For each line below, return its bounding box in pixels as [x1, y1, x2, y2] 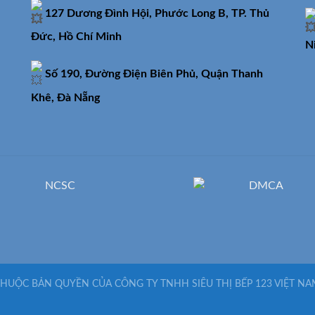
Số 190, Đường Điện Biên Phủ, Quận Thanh [45, 68, 263, 80]
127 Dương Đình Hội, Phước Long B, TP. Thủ [42, 7, 269, 19]
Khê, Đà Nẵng [31, 92, 100, 104]
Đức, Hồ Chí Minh [31, 31, 122, 43]
